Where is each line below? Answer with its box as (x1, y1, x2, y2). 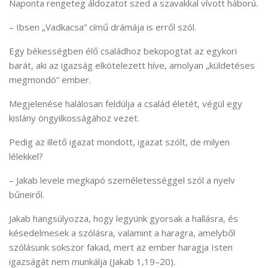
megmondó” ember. (9, 73, 91, 86)
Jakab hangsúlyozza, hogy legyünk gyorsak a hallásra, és (9, 212, 238, 224)
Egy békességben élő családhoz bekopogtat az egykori (9, 44, 237, 57)
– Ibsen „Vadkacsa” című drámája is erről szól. (9, 20, 196, 33)
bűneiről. (9, 188, 44, 200)
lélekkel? (9, 150, 43, 162)
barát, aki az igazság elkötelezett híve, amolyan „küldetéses (9, 59, 255, 71)
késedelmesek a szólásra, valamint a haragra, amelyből (9, 226, 235, 239)
